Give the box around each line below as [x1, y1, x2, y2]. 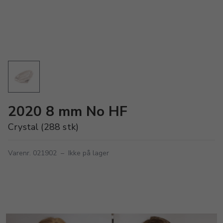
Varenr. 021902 [8, 148, 57, 158]
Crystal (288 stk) [8, 121, 79, 133]
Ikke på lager [68, 148, 109, 158]
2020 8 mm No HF [8, 102, 127, 121]
